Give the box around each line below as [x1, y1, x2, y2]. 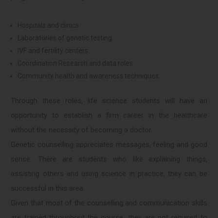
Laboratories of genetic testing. [18, 34, 114, 42]
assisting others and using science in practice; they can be [11, 169, 207, 179]
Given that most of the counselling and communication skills [11, 199, 207, 208]
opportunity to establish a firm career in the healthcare [11, 111, 207, 120]
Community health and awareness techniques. [18, 72, 161, 80]
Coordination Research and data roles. [18, 59, 135, 68]
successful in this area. [11, 184, 85, 193]
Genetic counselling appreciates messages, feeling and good [11, 140, 207, 149]
